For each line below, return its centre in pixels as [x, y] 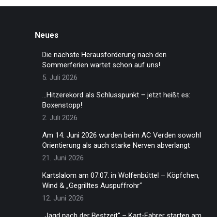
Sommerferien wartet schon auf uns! [101, 65]
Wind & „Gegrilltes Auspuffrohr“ [92, 186]
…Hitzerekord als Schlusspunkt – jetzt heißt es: [116, 95]
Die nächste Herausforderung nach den [104, 55]
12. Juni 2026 [63, 198]
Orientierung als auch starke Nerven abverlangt [116, 145]
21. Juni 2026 [63, 158]
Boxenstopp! [62, 105]
